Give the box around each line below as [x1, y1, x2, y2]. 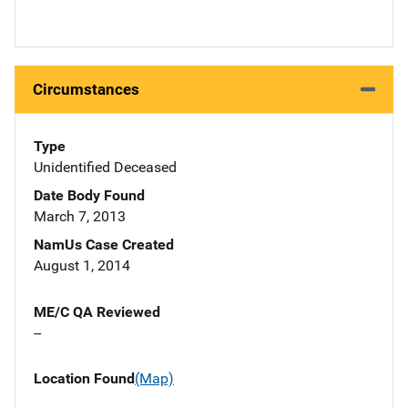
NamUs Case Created [34, 236, 174, 254]
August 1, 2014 [34, 257, 130, 275]
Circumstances [33, 80, 139, 99]
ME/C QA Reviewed [34, 303, 160, 321]
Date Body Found [34, 187, 145, 205]
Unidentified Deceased [34, 158, 177, 177]
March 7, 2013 [34, 208, 126, 226]
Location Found [34, 370, 135, 388]
